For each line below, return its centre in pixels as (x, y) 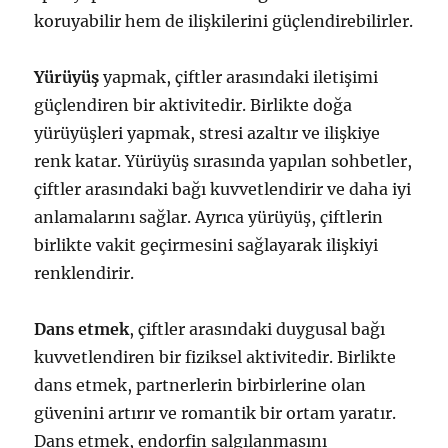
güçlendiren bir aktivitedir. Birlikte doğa (193, 105)
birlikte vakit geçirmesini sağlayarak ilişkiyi (206, 245)
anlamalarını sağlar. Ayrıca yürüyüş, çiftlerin (209, 217)
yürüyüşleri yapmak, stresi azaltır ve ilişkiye (207, 133)
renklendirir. (84, 273)
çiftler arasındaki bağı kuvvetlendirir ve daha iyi (223, 189)
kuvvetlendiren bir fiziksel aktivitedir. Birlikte (215, 357)
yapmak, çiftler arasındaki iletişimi (239, 77)
